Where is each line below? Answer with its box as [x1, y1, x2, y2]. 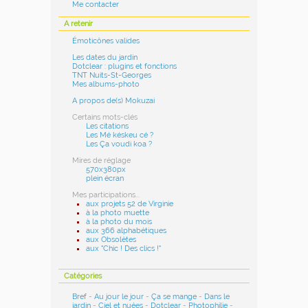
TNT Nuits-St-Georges [72, 71, 152, 80]
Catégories [64, 271, 102, 280]
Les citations [86, 122, 129, 131]
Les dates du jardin [72, 53, 138, 63]
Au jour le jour [94, 292, 144, 302]
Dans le [204, 292, 230, 302]
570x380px [86, 165, 126, 175]
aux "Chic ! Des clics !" [86, 244, 162, 254]
